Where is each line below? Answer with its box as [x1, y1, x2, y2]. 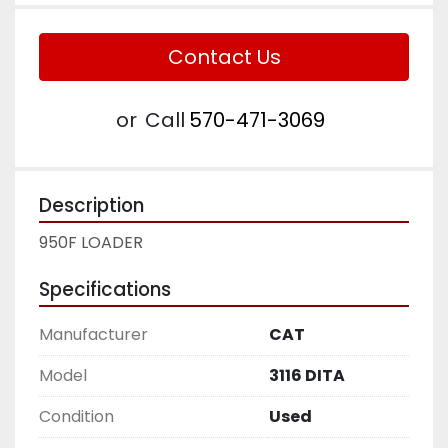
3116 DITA [269, 364, 345, 387]
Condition [39, 405, 114, 428]
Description [39, 192, 144, 219]
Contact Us [167, 43, 281, 71]
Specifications [39, 276, 171, 303]
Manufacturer [39, 323, 148, 346]
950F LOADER [39, 231, 143, 254]
